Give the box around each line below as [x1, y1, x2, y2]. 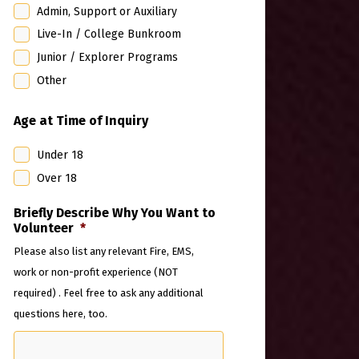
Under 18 [37, 147, 83, 162]
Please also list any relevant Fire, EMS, [14, 245, 194, 258]
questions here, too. [14, 308, 107, 321]
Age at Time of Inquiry [14, 112, 148, 128]
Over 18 [37, 171, 77, 185]
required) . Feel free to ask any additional [14, 287, 204, 300]
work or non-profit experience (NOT [14, 266, 178, 279]
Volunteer [14, 220, 74, 236]
